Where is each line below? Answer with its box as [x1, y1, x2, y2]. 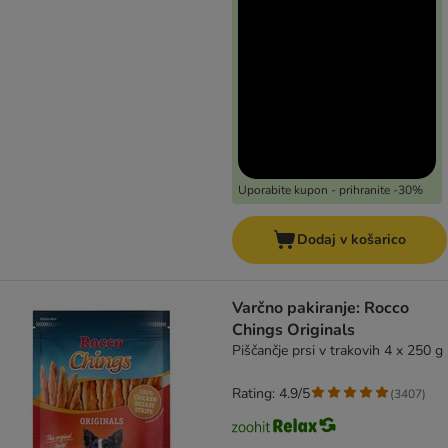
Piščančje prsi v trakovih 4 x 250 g [232, 341, 443, 361]
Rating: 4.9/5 [232, 384, 310, 404]
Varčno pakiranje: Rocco [232, 297, 409, 320]
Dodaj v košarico [297, 230, 406, 250]
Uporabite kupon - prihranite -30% [238, 182, 423, 199]
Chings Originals [232, 319, 355, 342]
